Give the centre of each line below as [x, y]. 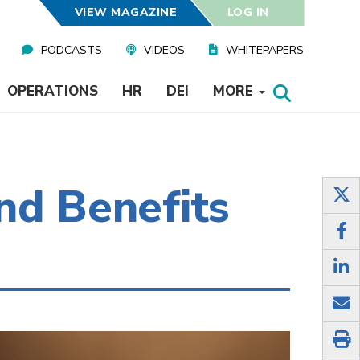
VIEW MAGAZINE [125, 12]
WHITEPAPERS [265, 50]
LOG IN [248, 12]
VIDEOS [164, 50]
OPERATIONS [52, 91]
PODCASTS [72, 50]
